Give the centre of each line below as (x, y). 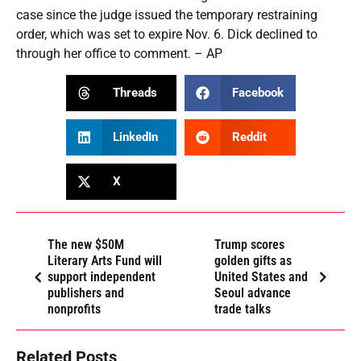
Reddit (249, 137)
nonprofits (74, 309)
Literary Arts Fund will (105, 260)
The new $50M (86, 244)
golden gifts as (253, 260)
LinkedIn (135, 137)
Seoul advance (252, 293)
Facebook (257, 93)
